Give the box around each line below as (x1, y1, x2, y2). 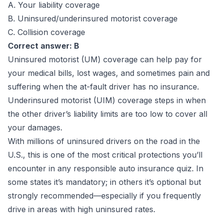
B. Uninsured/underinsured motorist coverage (8, 14, 178, 23)
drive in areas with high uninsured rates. (8, 204, 155, 214)
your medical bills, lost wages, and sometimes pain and (8, 68, 210, 78)
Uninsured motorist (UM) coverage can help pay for (8, 54, 202, 64)
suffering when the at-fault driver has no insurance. (8, 82, 199, 91)
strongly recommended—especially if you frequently (8, 191, 201, 200)
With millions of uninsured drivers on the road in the (8, 136, 200, 146)
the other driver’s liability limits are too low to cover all (8, 109, 207, 119)
